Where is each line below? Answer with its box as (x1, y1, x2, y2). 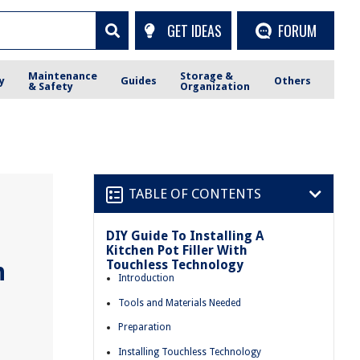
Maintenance (28, 69, 98, 82)
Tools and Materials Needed (118, 297, 241, 309)
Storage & (180, 69, 234, 82)
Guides (121, 75, 157, 87)
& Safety (28, 80, 74, 92)
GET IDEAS (166, 19, 222, 41)
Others (273, 75, 311, 87)
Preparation (118, 321, 171, 333)
